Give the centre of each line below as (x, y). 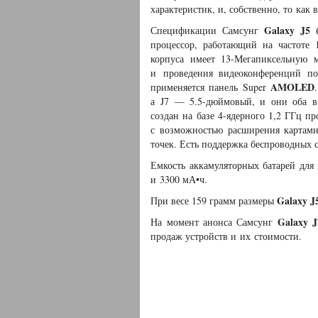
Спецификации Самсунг (208, 30)
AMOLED (292, 87)
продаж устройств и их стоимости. (226, 236)
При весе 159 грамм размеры (214, 201)
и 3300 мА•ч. (179, 179)
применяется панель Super (210, 87)
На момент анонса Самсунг (214, 222)
